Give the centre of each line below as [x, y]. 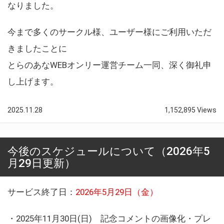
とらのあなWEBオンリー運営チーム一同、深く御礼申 [109, 65]
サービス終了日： [41, 192]
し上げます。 [33, 81]
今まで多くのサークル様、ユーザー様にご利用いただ [109, 32]
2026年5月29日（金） [117, 192]
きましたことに [37, 48]
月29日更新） [41, 163]
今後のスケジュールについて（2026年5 [109, 151]
